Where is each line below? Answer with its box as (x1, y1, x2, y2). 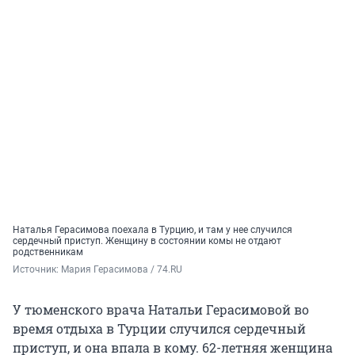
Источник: (13, 264, 61, 276)
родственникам (13, 246, 83, 258)
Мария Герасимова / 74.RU (61, 264, 182, 276)
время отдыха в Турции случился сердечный (13, 320, 306, 338)
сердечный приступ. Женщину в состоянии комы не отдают (13, 235, 281, 247)
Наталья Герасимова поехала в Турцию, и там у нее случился (13, 224, 292, 236)
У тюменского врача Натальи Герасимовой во (13, 301, 309, 319)
